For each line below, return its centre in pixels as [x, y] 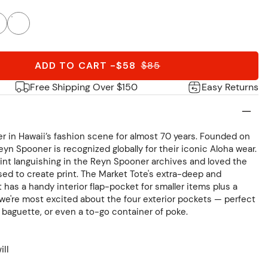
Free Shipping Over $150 [84, 87]
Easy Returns [230, 87]
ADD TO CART [71, 66]
